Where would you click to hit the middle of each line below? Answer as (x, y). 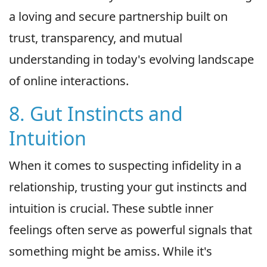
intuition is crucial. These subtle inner (111, 209)
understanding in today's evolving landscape (131, 60)
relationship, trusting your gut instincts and (128, 187)
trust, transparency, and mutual (96, 38)
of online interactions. (69, 81)
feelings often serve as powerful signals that (131, 230)
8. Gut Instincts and (96, 114)
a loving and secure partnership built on (118, 17)
